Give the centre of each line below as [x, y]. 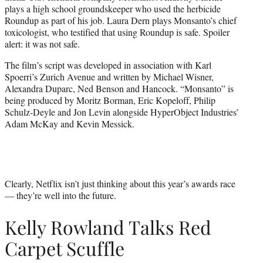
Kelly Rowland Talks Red [108, 227]
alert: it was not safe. [42, 43]
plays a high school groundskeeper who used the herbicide [113, 8]
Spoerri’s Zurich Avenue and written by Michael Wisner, [109, 76]
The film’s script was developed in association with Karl [108, 65]
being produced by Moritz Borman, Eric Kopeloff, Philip [110, 100]
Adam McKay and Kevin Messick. [70, 123]
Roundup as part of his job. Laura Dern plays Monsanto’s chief [121, 20]
